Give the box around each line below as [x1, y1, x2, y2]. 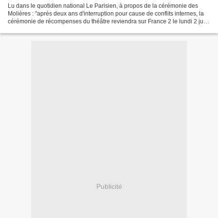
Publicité [96, 182, 122, 191]
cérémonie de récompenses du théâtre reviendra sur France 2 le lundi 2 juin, [8, 18, 210, 25]
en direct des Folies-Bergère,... [8, 25, 89, 33]
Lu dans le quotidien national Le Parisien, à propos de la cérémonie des [8, 2, 198, 9]
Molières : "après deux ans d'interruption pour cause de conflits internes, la [8, 10, 204, 17]
